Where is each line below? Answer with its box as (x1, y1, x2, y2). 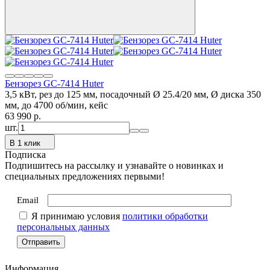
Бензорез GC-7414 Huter (5, 78, 104, 89)
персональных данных (17, 221, 110, 232)
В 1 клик (10, 138, 40, 148)
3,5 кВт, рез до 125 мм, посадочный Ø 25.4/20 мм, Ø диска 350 (5, 89, 261, 99)
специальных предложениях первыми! (5, 171, 165, 181)
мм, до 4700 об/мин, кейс (5, 99, 108, 110)
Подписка (5, 149, 46, 160)
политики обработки (122, 210, 208, 221)
